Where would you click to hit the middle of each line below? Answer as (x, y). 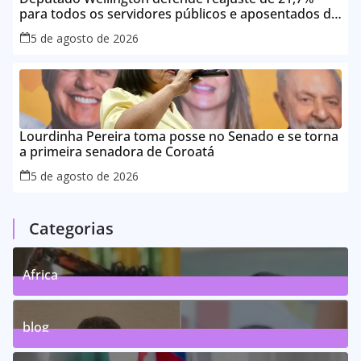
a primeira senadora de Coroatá (117, 151)
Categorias (71, 228)
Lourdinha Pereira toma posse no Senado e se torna (179, 136)
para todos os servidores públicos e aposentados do (179, 13)
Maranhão (51, 29)
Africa (40, 274)
